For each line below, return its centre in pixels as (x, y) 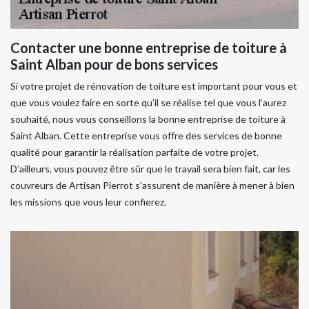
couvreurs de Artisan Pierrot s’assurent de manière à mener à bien (152, 185)
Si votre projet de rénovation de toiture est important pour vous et (154, 86)
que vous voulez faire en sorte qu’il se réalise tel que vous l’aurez (148, 102)
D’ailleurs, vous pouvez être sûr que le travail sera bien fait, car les (150, 169)
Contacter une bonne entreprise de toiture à (149, 48)
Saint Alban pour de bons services (114, 64)
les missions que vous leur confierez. (88, 202)
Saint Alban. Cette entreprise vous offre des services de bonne (146, 136)
